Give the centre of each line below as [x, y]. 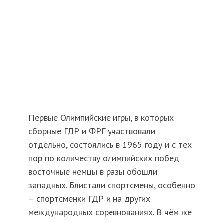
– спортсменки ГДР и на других [89, 198]
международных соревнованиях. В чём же [110, 212]
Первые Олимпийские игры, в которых [101, 117]
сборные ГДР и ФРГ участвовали [92, 131]
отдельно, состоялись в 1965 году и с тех [110, 144]
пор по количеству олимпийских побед [104, 158]
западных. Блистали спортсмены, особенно [111, 185]
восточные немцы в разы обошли [93, 171]
